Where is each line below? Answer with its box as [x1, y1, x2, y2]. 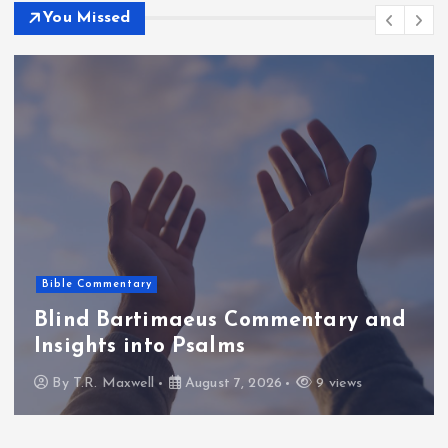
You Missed [42, 9, 131, 26]
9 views [312, 375, 363, 391]
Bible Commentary [41, 278, 152, 290]
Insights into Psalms [34, 335, 245, 357]
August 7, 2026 [180, 375, 282, 391]
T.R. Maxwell [72, 375, 155, 391]
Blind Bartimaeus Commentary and [34, 309, 406, 331]
